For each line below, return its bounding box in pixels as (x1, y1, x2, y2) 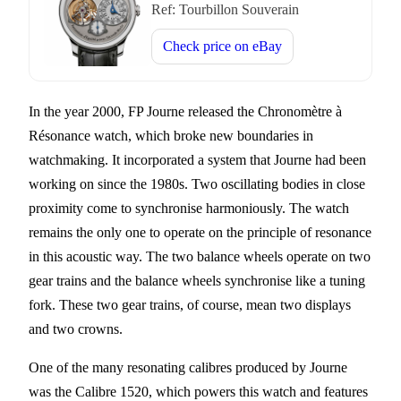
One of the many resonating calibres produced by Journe (29, 359, 347, 375)
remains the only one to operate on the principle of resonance (29, 224, 371, 240)
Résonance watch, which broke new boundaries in (29, 127, 313, 143)
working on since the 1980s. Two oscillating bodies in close (29, 175, 365, 192)
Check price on (163, 38, 252, 54)
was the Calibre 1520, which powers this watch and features (29, 383, 368, 399)
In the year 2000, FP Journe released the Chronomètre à (29, 103, 342, 119)
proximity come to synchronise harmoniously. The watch (29, 200, 349, 216)
